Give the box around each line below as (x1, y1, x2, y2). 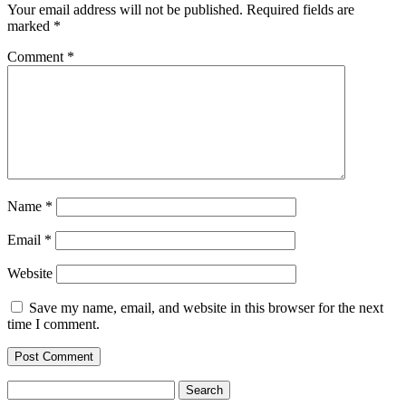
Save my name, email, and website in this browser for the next (29, 300, 383, 316)
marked (7, 18, 53, 34)
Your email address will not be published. (7, 2, 243, 18)
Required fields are (246, 2, 354, 18)
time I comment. (7, 316, 100, 333)
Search (6, 380, 45, 396)
